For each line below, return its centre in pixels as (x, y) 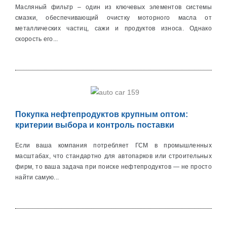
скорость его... (37, 39)
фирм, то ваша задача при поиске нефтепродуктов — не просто (113, 167)
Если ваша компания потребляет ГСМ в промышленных (113, 146)
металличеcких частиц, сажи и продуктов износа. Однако (113, 29)
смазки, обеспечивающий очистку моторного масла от (113, 18)
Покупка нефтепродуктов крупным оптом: (102, 115)
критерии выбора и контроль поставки (95, 125)
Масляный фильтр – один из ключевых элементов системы (113, 7)
